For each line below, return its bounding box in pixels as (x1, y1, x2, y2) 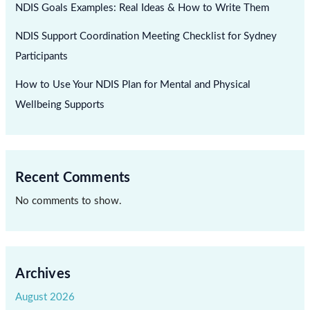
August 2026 (15, 292, 75, 303)
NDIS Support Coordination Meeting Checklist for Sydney (15, 30, 277, 42)
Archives (15, 267, 71, 282)
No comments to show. (15, 196, 122, 207)
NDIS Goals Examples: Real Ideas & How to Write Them (15, 2, 270, 13)
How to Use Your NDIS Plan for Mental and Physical (15, 79, 251, 90)
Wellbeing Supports (15, 99, 105, 110)
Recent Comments (15, 171, 131, 185)
